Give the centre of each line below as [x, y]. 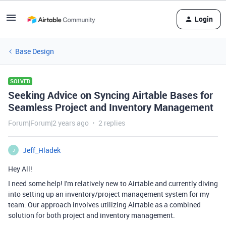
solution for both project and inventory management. [92, 215]
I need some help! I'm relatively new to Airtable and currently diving [113, 183]
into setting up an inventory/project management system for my [109, 194]
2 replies [112, 123]
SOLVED [20, 81]
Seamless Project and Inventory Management [111, 107]
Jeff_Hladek [42, 150]
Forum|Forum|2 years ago [48, 123]
